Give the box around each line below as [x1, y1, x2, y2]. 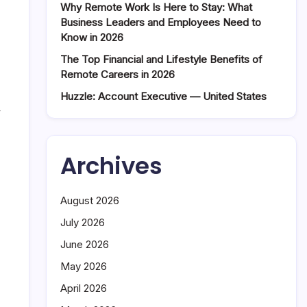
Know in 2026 [60, 31, 123, 44]
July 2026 [60, 216, 105, 229]
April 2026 [60, 282, 107, 295]
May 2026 [60, 260, 107, 273]
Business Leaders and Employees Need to [60, 16, 261, 29]
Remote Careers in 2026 [60, 68, 175, 81]
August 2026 [60, 194, 119, 207]
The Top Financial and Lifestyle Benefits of [60, 53, 262, 66]
